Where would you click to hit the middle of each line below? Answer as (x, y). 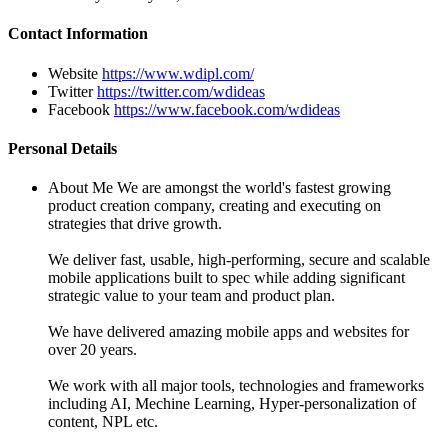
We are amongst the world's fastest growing (254, 188)
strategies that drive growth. (135, 224)
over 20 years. (92, 350)
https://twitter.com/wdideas (181, 91)
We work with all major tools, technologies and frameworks (236, 386)
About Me (82, 188)
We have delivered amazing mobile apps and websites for (228, 332)
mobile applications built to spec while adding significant (226, 278)
